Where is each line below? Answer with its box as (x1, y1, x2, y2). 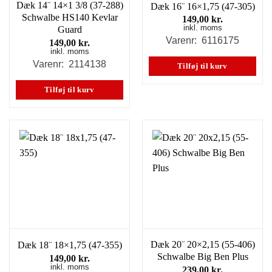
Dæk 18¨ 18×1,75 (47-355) (17, 240, 122, 251)
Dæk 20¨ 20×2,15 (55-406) (150, 239, 255, 250)
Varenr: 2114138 (33, 58, 106, 69)
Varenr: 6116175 (166, 35, 239, 46)
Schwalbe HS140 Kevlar (21, 12, 118, 23)
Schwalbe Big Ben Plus (157, 251, 248, 262)
